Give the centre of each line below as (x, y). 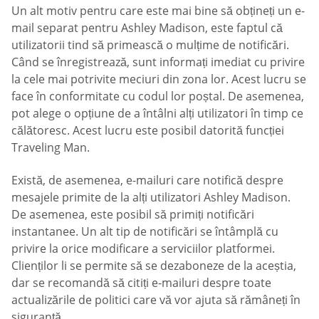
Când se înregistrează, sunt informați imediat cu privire (158, 62)
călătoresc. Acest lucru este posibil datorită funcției (148, 131)
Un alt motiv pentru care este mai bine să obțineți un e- (158, 11)
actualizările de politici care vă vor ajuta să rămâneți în (156, 299)
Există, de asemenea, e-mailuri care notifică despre (147, 180)
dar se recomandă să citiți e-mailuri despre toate (141, 282)
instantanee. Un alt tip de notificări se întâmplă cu (145, 231)
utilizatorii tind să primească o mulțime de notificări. (150, 45)
